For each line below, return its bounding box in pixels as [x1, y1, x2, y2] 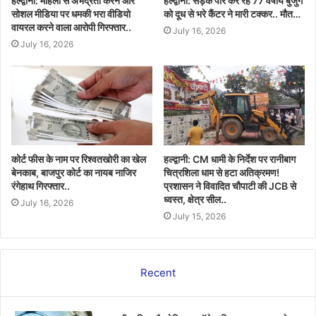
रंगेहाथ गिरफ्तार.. [11, 179, 70, 192]
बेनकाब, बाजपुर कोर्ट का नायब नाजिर [11, 166, 136, 178]
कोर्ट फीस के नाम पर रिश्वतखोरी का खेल [11, 152, 146, 165]
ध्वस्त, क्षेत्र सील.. [164, 193, 226, 205]
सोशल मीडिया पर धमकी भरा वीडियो [11, 7, 130, 20]
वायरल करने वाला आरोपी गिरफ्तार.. [11, 20, 131, 33]
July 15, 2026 [173, 210, 226, 221]
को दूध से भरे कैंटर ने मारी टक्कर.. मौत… [164, 7, 300, 20]
